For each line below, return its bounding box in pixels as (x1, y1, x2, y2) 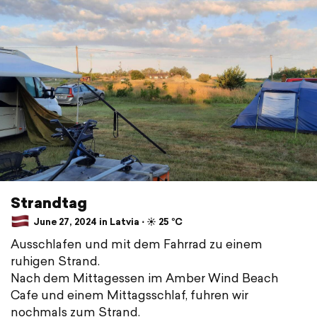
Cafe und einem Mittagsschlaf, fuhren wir (11, 286, 248, 304)
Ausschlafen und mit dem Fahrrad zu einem (11, 235, 263, 253)
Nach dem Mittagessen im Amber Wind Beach (11, 269, 278, 287)
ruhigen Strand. (11, 252, 100, 270)
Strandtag (11, 192, 87, 214)
